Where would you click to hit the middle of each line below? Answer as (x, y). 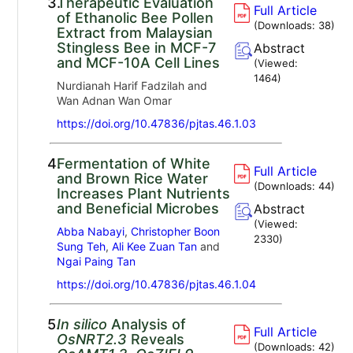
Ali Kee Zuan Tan (154, 246)
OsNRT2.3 (91, 339)
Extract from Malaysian (134, 32)
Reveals (155, 339)
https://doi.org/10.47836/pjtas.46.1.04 (156, 284)
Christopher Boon (175, 231)
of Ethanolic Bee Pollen (135, 17)
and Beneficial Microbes (137, 208)
